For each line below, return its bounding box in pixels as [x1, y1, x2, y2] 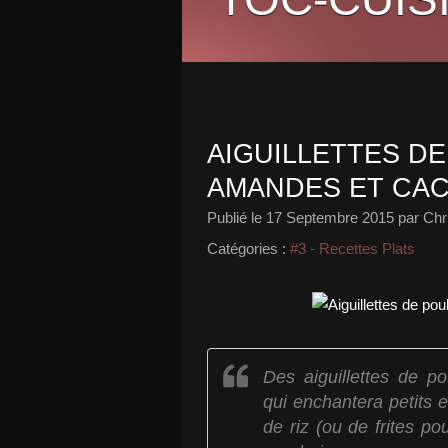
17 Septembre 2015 [266, 209, 394, 226]
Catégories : [207, 240, 286, 257]
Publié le [207, 209, 266, 226]
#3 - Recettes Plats [290, 240, 415, 257]
